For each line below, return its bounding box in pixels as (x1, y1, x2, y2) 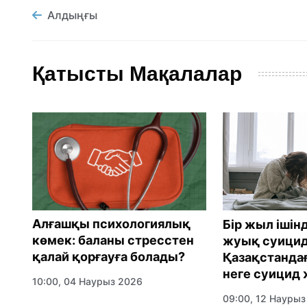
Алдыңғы (47, 8, 97, 22)
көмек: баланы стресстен (32, 233, 194, 248)
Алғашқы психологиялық (32, 217, 191, 232)
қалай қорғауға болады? (32, 249, 185, 265)
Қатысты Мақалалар (32, 62, 242, 86)
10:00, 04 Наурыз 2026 (32, 275, 143, 288)
